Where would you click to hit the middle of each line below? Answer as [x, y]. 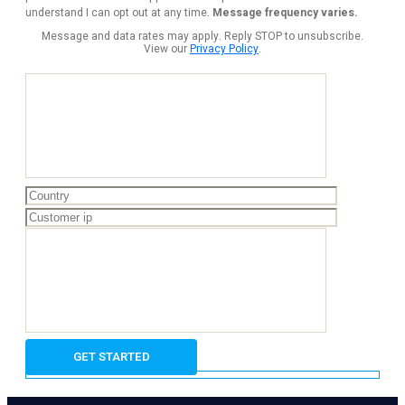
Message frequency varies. [285, 13]
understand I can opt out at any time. [119, 13]
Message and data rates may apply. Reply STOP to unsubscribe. [202, 37]
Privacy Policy [224, 49]
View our [167, 49]
